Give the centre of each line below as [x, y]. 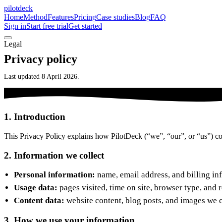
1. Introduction [35, 117]
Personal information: [55, 175]
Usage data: [36, 188]
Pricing [85, 17]
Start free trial [47, 26]
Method [35, 17]
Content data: [39, 201]
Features [61, 17]
